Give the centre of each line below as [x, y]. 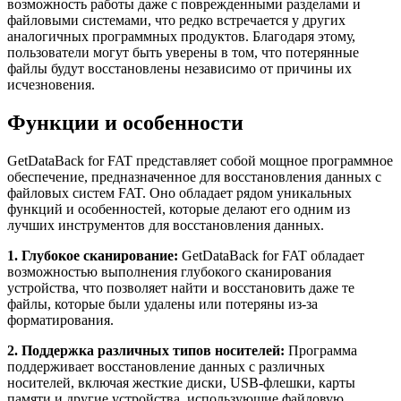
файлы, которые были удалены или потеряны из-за [162, 303]
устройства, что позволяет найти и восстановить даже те [181, 287]
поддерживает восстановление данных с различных [166, 366]
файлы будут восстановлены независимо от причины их [179, 68]
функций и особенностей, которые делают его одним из [179, 209]
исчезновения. [51, 84]
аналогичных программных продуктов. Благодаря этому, [181, 36]
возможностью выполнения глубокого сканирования [169, 271]
